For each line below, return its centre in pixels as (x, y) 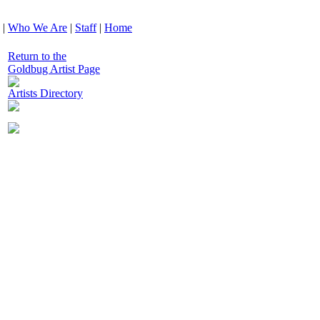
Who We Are (37, 27)
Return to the (37, 56)
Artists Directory (45, 93)
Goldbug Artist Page (54, 69)
